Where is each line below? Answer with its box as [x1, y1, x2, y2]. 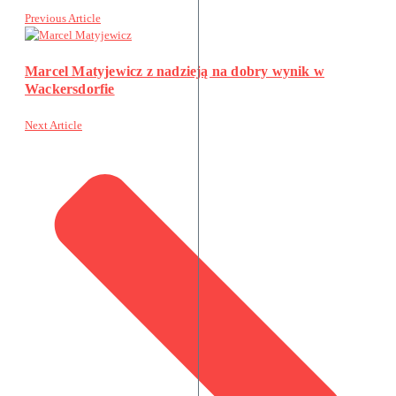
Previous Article [25, 11, 101, 26]
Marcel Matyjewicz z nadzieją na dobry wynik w [25, 63, 325, 79]
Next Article [25, 118, 82, 132]
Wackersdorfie [25, 80, 115, 96]
